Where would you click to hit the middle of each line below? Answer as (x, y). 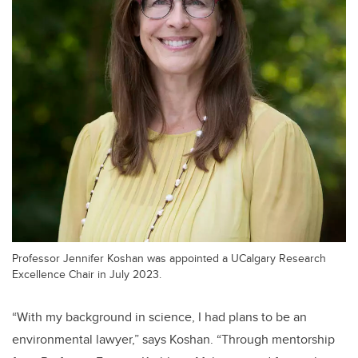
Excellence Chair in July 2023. (87, 274)
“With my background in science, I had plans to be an (159, 317)
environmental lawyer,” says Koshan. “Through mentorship (173, 340)
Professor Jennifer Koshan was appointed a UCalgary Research (169, 258)
